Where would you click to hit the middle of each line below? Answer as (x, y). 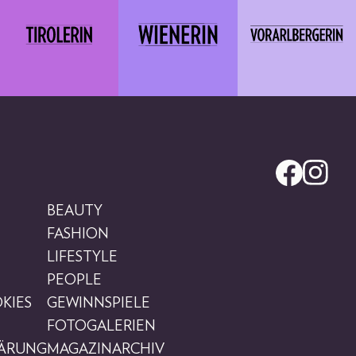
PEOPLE (74, 280)
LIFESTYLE (82, 257)
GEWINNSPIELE (98, 303)
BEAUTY (74, 211)
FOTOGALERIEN (101, 326)
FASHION (77, 234)
